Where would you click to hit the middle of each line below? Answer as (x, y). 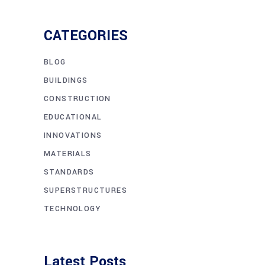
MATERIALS (68, 154)
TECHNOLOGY (72, 209)
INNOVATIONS (73, 135)
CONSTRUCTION (77, 99)
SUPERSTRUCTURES (85, 190)
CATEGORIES (86, 36)
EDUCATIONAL (73, 117)
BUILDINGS (66, 80)
